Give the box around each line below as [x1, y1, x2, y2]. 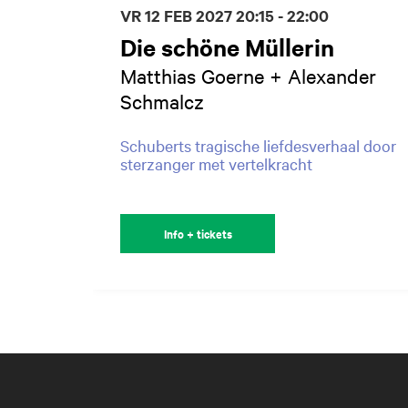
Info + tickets [163, 224, 232, 242]
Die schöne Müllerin [120, 30, 334, 63]
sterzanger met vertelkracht [120, 152, 312, 174]
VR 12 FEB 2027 [120, 4, 236, 26]
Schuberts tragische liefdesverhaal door [120, 134, 396, 156]
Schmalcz [120, 87, 204, 114]
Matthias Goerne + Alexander [120, 62, 376, 88]
